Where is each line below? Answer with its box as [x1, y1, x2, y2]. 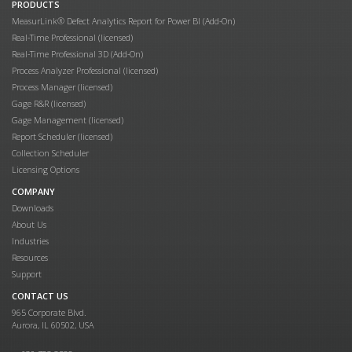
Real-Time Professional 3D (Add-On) [12, 47, 143, 60]
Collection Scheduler [12, 146, 89, 159]
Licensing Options [12, 163, 79, 175]
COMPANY [12, 185, 55, 197]
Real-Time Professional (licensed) [12, 31, 133, 43]
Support [12, 267, 42, 280]
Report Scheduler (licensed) [12, 130, 112, 142]
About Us [12, 218, 46, 230]
